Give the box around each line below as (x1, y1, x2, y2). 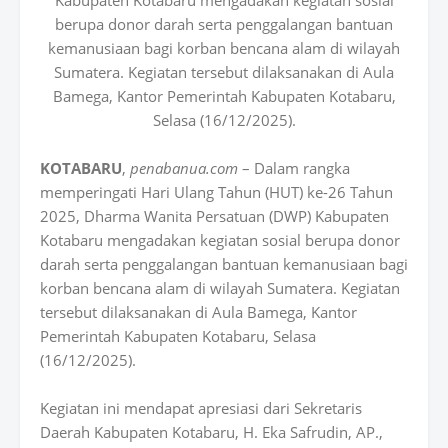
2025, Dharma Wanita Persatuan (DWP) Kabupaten (40, 206, 389, 226)
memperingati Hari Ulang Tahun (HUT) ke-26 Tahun (40, 182, 393, 202)
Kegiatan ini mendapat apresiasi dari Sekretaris (40, 398, 362, 418)
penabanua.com (130, 158, 238, 178)
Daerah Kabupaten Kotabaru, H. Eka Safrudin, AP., (40, 422, 383, 442)
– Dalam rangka (238, 158, 350, 178)
